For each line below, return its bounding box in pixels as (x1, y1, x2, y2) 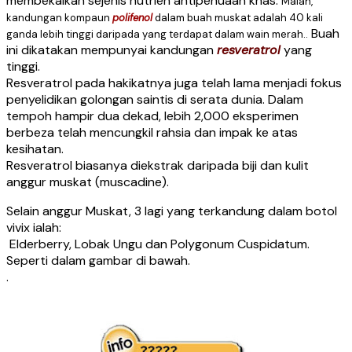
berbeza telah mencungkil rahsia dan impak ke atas (6, 123, 298, 141)
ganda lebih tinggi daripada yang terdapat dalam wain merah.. (6, 27, 308, 41)
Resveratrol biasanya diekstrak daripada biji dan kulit (6, 156, 309, 174)
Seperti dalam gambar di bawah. (6, 251, 190, 269)
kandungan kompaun (6, 10, 112, 24)
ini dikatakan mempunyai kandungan (6, 41, 217, 58)
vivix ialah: (6, 218, 61, 236)
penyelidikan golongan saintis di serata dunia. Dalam (6, 90, 303, 108)
